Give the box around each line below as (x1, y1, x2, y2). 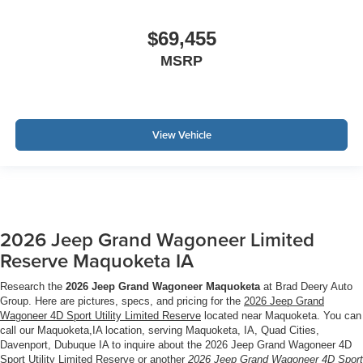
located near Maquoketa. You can (201, 309, 361, 322)
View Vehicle (152, 127, 211, 143)
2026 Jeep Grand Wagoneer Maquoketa (66, 280, 260, 293)
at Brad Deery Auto (260, 280, 352, 293)
